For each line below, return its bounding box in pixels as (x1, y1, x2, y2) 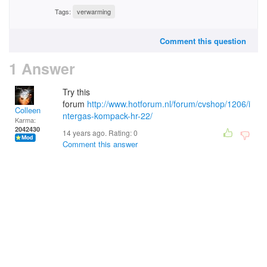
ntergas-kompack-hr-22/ (63, 110, 153, 122)
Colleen (15, 104, 41, 116)
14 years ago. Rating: (63, 128, 133, 138)
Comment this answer (63, 138, 138, 150)
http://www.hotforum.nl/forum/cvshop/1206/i (87, 98, 250, 110)
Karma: (15, 115, 36, 125)
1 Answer (9, 58, 75, 79)
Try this (63, 86, 90, 98)
